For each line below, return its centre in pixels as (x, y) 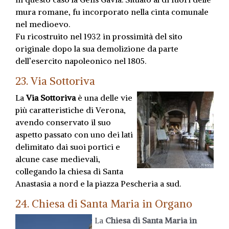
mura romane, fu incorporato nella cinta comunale (112, 12)
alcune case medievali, (58, 159)
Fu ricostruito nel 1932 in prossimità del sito (99, 36)
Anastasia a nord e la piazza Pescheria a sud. (98, 183)
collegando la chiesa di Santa (69, 171)
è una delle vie (104, 97)
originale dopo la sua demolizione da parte (97, 48)
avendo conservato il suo (63, 122)
